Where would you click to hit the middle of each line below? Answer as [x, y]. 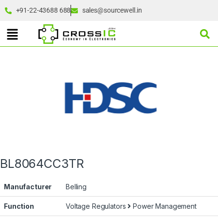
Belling [76, 187]
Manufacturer [28, 187]
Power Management [164, 206]
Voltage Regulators [97, 206]
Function [19, 206]
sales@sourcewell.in [112, 10]
